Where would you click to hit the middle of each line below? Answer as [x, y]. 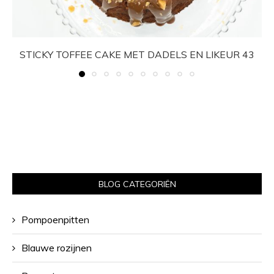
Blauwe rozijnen [57, 247]
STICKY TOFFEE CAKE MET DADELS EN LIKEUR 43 [137, 54]
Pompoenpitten [55, 219]
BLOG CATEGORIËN [137, 184]
